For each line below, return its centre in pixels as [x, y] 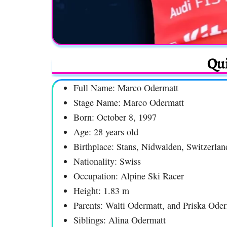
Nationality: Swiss [107, 161]
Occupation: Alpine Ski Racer [129, 176]
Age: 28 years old [106, 132]
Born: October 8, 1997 [115, 117]
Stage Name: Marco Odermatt [129, 103]
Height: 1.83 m [101, 191]
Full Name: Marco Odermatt [126, 88]
